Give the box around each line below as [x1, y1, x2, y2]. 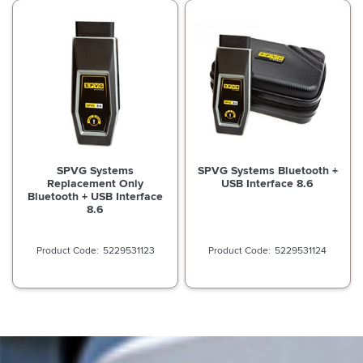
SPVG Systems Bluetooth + [197, 161, 338, 178]
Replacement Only [47, 174, 144, 191]
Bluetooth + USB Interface [28, 187, 164, 204]
